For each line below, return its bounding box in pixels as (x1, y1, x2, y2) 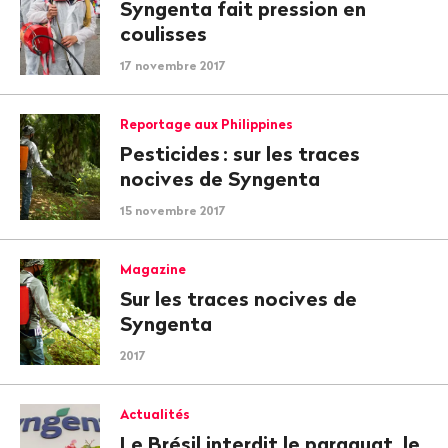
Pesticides (120, 141, 220, 166)
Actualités (120, 406, 190, 422)
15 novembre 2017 (120, 203, 226, 218)
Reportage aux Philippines (120, 116, 293, 132)
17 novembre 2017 (120, 58, 226, 73)
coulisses (120, 21, 207, 46)
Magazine (120, 261, 186, 277)
